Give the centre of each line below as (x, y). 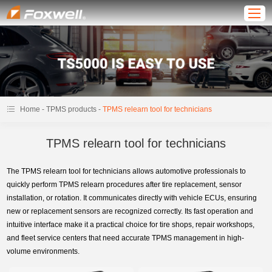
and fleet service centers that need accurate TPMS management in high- (126, 238)
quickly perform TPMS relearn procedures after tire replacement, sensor (124, 185)
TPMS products (72, 110)
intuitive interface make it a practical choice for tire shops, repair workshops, (131, 225)
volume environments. (43, 252)
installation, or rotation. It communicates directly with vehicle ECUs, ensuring (132, 198)
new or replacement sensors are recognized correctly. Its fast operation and (130, 212)
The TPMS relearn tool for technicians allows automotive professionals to (127, 172)
